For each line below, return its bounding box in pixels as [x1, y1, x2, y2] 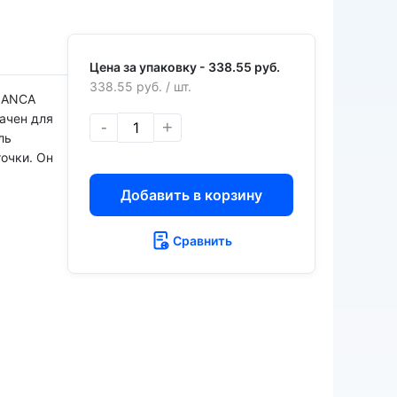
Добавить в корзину [121, 185, 262, 204]
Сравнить [172, 232, 232, 248]
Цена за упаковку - [90, 58, 208, 74]
